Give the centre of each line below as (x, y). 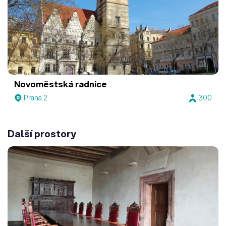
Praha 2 (36, 98)
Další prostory (42, 134)
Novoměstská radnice (61, 84)
